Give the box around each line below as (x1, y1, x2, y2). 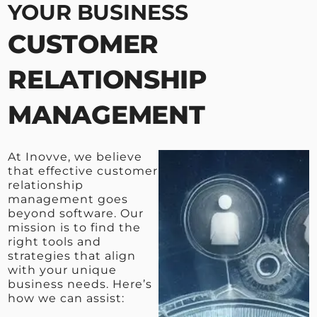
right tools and (8, 234, 102, 248)
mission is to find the (8, 220, 142, 234)
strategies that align (8, 248, 137, 263)
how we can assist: (8, 291, 125, 305)
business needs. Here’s (8, 277, 153, 291)
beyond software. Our (8, 206, 144, 220)
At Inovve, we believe (8, 149, 143, 163)
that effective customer (8, 163, 158, 178)
